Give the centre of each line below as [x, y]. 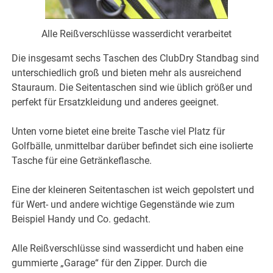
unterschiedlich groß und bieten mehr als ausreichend [127, 73]
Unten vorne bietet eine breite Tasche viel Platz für [119, 131]
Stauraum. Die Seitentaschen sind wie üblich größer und [132, 87]
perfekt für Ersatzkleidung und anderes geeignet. [115, 102]
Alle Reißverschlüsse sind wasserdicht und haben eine [128, 248]
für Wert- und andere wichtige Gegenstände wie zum [123, 204]
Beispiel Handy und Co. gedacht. [81, 219]
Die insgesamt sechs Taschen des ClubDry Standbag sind [136, 58]
